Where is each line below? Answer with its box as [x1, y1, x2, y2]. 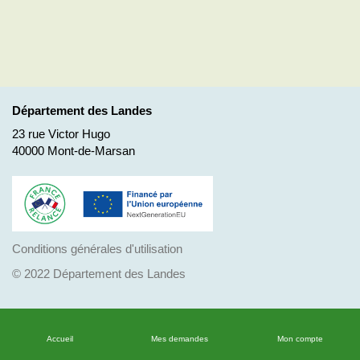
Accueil [47, 334, 74, 343]
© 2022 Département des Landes [12, 267, 186, 280]
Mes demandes [151, 334, 209, 343]
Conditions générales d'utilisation [12, 241, 182, 256]
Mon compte [276, 334, 323, 343]
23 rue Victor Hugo [12, 127, 110, 141]
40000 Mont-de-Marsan [12, 144, 135, 157]
